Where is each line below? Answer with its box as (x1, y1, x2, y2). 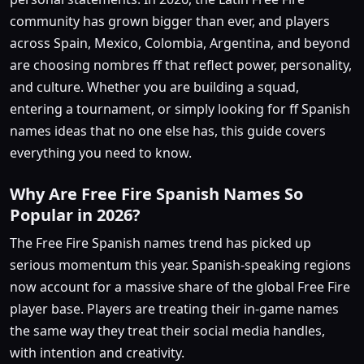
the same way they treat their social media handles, (10, 321, 325, 340)
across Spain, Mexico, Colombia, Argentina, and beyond (10, 33, 350, 52)
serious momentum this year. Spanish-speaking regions (10, 255, 351, 274)
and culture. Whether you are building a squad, (10, 77, 299, 96)
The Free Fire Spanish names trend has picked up (10, 233, 311, 252)
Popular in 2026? (10, 203, 141, 226)
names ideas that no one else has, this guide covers (10, 121, 326, 140)
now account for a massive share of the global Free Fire (10, 277, 350, 296)
